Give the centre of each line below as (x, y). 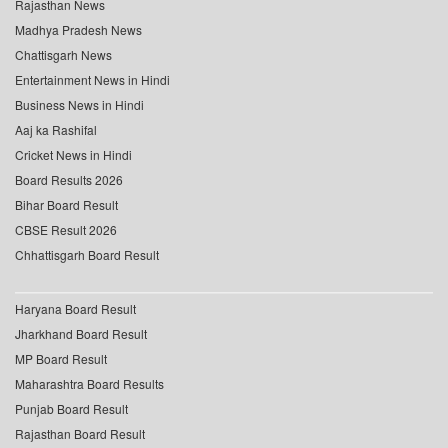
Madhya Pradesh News (78, 30)
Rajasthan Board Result (80, 434)
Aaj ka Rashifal (56, 130)
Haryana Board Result (75, 309)
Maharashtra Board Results (89, 384)
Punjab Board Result (71, 409)
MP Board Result (61, 359)
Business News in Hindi (79, 105)
